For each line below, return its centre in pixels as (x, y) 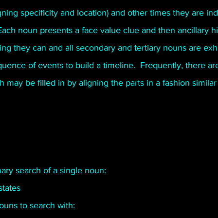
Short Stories (75, 22)
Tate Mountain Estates (149, 22)
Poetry (26, 22)
